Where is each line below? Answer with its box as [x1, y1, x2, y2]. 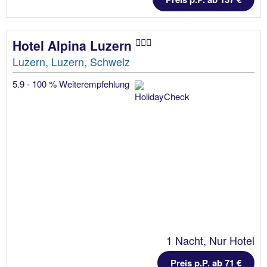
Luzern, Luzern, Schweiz [13, 53, 130, 69]
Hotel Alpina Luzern [13, 36, 135, 54]
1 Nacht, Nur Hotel [166, 232, 254, 248]
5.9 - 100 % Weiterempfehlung [13, 77, 132, 90]
